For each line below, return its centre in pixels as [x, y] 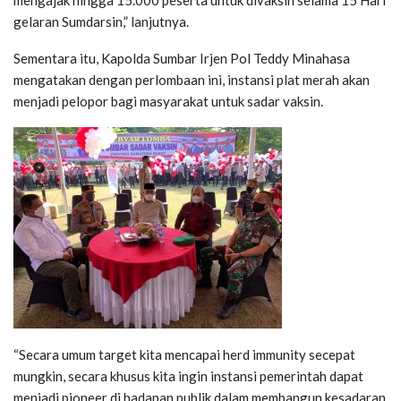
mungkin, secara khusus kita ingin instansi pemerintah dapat [188, 376]
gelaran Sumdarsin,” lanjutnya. [101, 22]
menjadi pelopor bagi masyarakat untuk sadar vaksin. [168, 102]
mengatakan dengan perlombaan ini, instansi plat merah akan [192, 80]
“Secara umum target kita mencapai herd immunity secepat [184, 355]
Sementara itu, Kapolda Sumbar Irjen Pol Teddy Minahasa [182, 59]
